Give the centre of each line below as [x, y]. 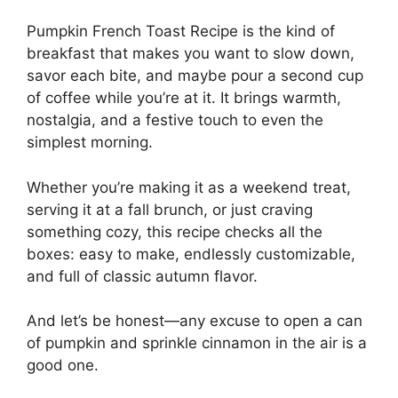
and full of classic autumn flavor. [142, 276]
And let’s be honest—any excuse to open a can [195, 321]
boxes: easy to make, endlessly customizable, [191, 254]
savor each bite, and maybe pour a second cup [195, 76]
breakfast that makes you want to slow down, [191, 53]
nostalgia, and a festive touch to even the [175, 120]
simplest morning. [90, 142]
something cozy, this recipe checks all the [175, 231]
